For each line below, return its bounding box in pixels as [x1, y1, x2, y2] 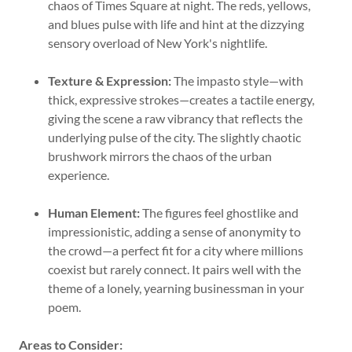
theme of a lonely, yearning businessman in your [47, 280, 304, 295]
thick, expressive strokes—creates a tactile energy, [47, 92, 314, 107]
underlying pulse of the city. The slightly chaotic [47, 130, 301, 145]
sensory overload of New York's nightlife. [47, 35, 267, 50]
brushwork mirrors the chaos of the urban [47, 148, 272, 163]
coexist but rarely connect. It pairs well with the [47, 262, 301, 277]
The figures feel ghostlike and [139, 205, 299, 220]
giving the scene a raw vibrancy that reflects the [47, 111, 302, 126]
